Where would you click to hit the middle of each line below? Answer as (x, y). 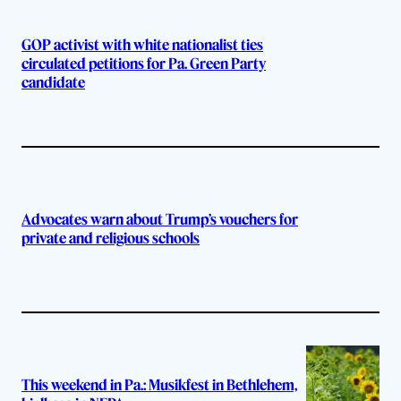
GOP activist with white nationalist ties (142, 45)
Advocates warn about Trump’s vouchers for (160, 220)
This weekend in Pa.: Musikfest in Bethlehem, (159, 384)
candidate (53, 83)
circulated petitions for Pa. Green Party (144, 64)
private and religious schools (111, 239)
